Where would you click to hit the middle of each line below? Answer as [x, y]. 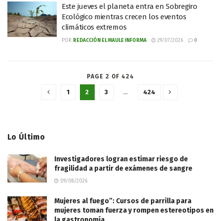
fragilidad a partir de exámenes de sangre [123, 168]
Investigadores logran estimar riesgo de [121, 159]
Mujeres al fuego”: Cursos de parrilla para [123, 201]
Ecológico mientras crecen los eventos [124, 17]
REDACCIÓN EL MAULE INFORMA [110, 40]
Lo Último [26, 137]
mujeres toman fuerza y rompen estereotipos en [134, 210]
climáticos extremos [94, 27]
